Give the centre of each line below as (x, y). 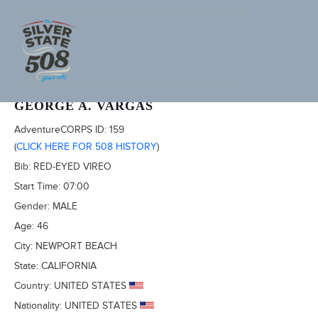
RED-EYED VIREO (72, 166)
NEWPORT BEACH (76, 246)
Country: (34, 286)
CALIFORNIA (69, 266)
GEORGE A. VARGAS (84, 106)
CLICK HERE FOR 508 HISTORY (87, 147)
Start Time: (39, 186)
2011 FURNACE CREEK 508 (81, 73)
